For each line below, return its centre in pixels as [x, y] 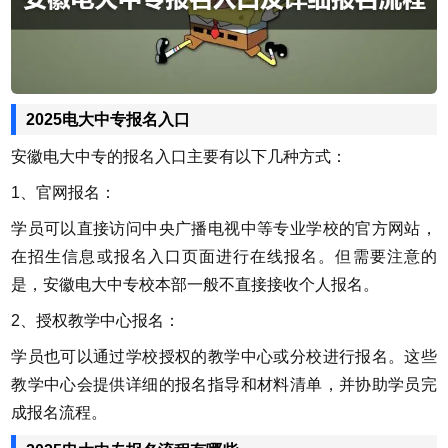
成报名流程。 [59, 412]
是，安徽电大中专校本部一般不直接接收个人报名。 [195, 284]
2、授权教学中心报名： [96, 320]
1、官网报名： [64, 192]
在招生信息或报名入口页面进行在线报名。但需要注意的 [224, 256]
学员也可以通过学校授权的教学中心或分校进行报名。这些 [224, 356]
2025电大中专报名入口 [108, 119]
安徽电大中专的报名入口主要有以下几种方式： [179, 156]
